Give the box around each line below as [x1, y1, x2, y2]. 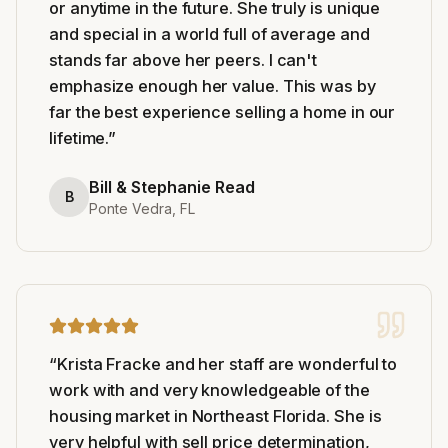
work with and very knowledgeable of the [49, 379, 370, 400]
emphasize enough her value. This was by [49, 75, 376, 96]
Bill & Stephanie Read [89, 176, 255, 197]
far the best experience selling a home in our [49, 101, 396, 122]
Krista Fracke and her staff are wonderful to [56, 353, 398, 374]
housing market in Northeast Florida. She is [49, 405, 382, 426]
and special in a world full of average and [49, 23, 370, 44]
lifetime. [49, 127, 109, 148]
